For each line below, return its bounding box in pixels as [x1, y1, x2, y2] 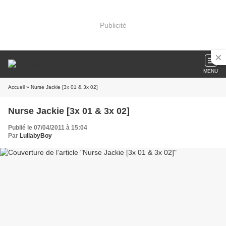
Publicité [99, 21, 127, 29]
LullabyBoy [20, 132, 52, 139]
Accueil [8, 84, 25, 90]
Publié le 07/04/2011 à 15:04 [8, 124, 87, 131]
